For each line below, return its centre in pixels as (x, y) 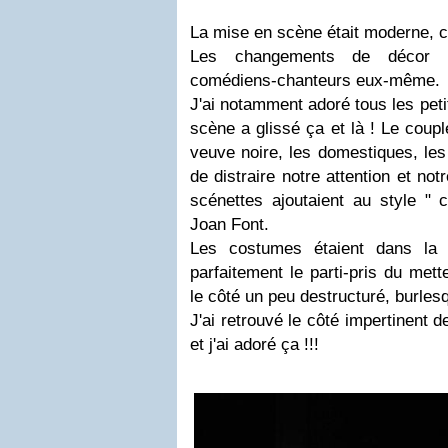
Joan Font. (229, 224)
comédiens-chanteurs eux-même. (315, 80)
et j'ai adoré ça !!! (254, 344)
